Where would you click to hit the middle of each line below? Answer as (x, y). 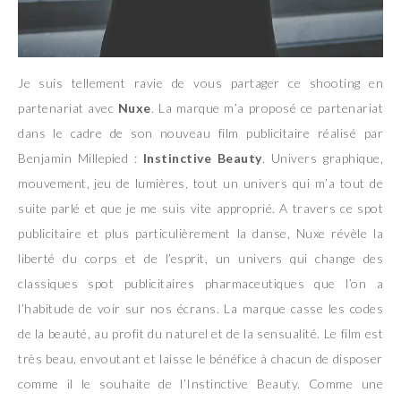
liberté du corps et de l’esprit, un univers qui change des (200, 258)
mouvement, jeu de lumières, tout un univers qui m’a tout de (200, 183)
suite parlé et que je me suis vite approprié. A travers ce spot (200, 208)
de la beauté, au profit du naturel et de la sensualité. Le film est (200, 333)
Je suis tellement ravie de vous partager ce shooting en (200, 82)
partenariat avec (68, 107)
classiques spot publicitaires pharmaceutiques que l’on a (200, 283)
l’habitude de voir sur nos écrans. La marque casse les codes (200, 308)
